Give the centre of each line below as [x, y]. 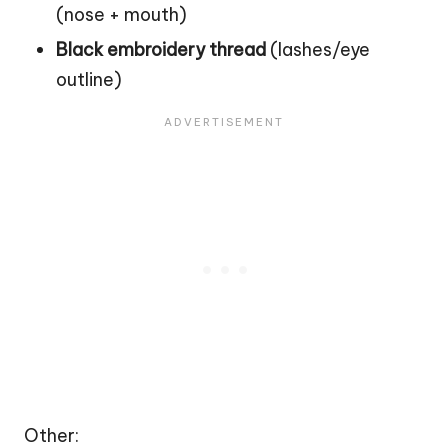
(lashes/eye [318, 49]
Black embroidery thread [161, 49]
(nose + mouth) [121, 14]
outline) [89, 79]
